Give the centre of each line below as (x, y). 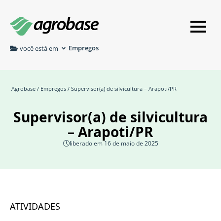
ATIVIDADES (35, 206)
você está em (39, 48)
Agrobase (23, 89)
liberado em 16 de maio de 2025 (114, 143)
